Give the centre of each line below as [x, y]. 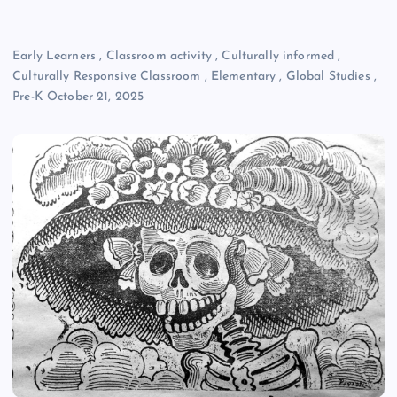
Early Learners [54, 57]
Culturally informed [278, 57]
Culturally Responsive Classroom [107, 77]
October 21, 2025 [95, 97]
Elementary [243, 77]
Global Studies [328, 77]
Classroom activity [159, 57]
